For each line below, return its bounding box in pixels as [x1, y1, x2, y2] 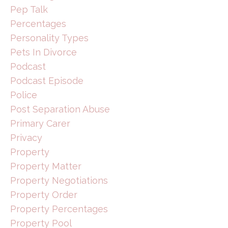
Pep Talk [10, 4, 48, 15]
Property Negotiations [10, 175, 108, 186]
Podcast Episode [10, 75, 83, 86]
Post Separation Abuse [10, 103, 110, 115]
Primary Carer [10, 118, 70, 129]
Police [10, 89, 37, 100]
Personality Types [10, 32, 89, 43]
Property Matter [10, 160, 81, 172]
